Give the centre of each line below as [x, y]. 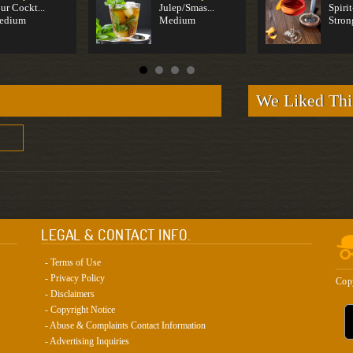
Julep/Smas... [187, 7]
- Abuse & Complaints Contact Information [126, 325]
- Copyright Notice [80, 310]
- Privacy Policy [75, 278]
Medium [178, 20]
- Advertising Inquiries [87, 341]
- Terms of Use [73, 262]
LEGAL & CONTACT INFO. [116, 235]
